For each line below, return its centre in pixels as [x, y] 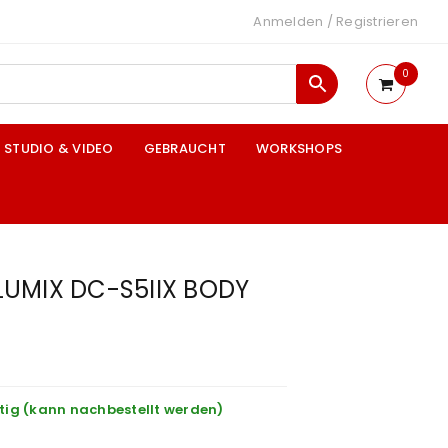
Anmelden [288, 21]
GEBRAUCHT [184, 148]
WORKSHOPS [298, 148]
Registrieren [377, 21]
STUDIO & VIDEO [59, 148]
